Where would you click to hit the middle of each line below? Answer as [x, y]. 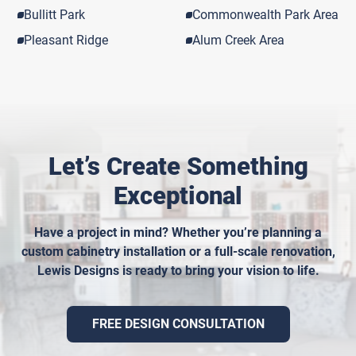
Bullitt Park [54, 14]
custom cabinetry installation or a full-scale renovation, [178, 251]
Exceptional [178, 195]
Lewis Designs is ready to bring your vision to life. [178, 270]
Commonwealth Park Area [265, 14]
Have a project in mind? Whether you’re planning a [178, 232]
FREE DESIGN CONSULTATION [178, 323]
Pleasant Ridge [66, 40]
